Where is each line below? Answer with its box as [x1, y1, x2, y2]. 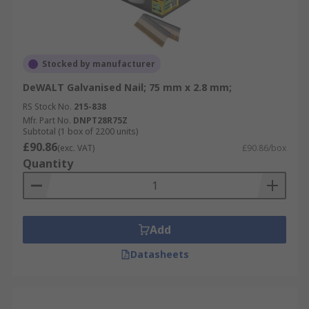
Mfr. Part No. [23, 114, 71, 126]
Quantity [23, 156, 73, 171]
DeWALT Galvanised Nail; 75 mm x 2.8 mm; [23, 81, 232, 94]
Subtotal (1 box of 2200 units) [23, 126, 138, 137]
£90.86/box [242, 142, 286, 154]
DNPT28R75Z [73, 114, 128, 126]
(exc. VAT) [57, 142, 94, 154]
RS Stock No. [23, 101, 72, 112]
